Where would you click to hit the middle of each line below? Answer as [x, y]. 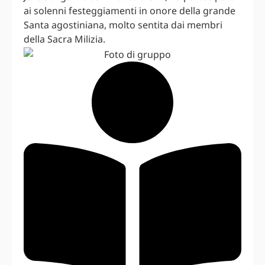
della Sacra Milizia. [64, 39]
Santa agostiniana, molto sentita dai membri [123, 25]
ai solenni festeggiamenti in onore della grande [130, 11]
